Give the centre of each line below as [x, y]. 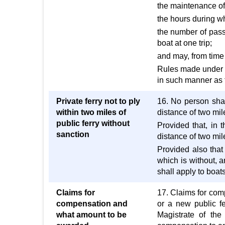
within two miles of [91, 112]
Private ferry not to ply [98, 101]
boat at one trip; [184, 43]
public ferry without [93, 123]
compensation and [92, 204]
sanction [73, 134]
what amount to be [91, 215]
